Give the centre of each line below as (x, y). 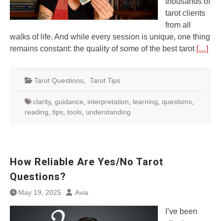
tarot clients (185, 13)
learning (145, 102)
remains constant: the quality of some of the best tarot (103, 49)
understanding (108, 112)
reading (37, 112)
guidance (69, 102)
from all (178, 25)
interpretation (108, 102)
